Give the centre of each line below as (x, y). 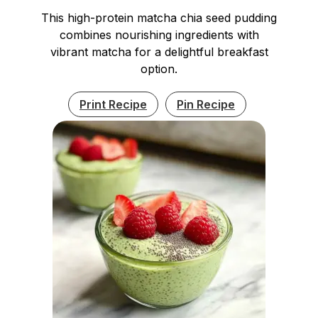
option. (159, 68)
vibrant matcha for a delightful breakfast (159, 51)
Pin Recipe (206, 104)
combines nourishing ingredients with (159, 34)
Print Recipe (113, 104)
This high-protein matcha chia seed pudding (159, 17)
